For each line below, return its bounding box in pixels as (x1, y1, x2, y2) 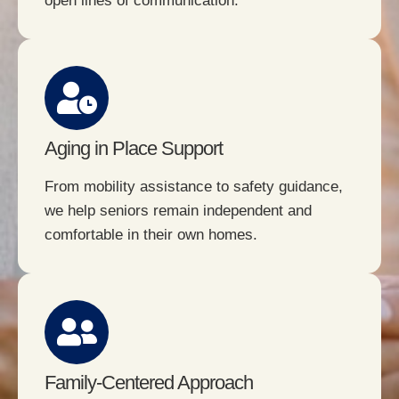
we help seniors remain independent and (45, 202, 312, 220)
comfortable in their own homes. (45, 226, 257, 244)
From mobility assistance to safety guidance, (45, 178, 343, 196)
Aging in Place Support (45, 137, 223, 160)
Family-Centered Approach (45, 371, 253, 395)
